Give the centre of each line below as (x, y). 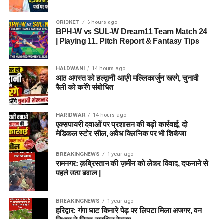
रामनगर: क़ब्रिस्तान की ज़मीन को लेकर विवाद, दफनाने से (132, 163)
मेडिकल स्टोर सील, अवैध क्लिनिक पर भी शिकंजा (121, 133)
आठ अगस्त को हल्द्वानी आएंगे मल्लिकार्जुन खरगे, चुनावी (127, 78)
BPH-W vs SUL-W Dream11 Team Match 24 (131, 31)
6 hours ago (102, 22)
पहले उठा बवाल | (78, 173)
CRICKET (67, 22)
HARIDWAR (70, 115)
